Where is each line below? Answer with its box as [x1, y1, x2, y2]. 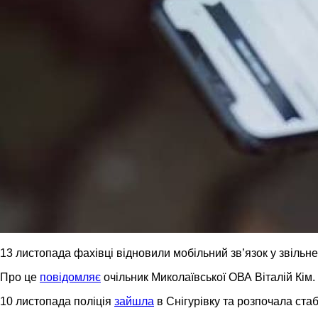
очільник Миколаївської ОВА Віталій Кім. [101, 270, 315, 283]
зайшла [114, 295, 154, 307]
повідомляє [40, 270, 101, 283]
